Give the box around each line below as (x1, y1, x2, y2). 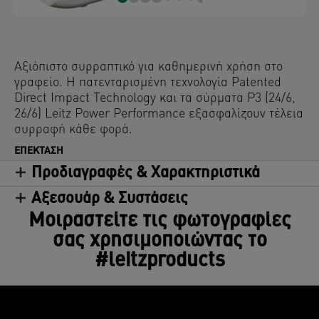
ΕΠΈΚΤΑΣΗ (14, 145, 63, 157)
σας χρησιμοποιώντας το (52, 231, 267, 251)
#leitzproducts (94, 251, 225, 271)
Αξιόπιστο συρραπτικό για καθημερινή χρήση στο (14, 60, 283, 74)
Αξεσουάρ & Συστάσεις (31, 190, 188, 207)
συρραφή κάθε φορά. (14, 122, 132, 137)
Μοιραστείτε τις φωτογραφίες (28, 211, 291, 231)
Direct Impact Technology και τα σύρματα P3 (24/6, (14, 91, 296, 105)
